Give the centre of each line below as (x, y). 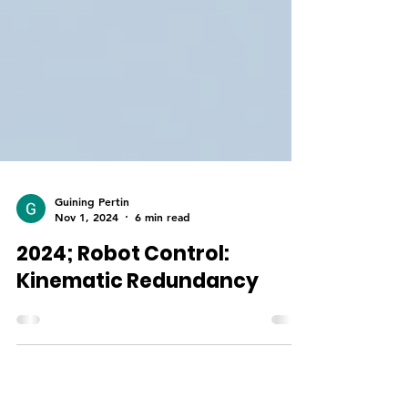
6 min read (163, 253)
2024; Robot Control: (123, 290)
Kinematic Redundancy (138, 317)
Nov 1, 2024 (87, 253)
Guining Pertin (92, 237)
